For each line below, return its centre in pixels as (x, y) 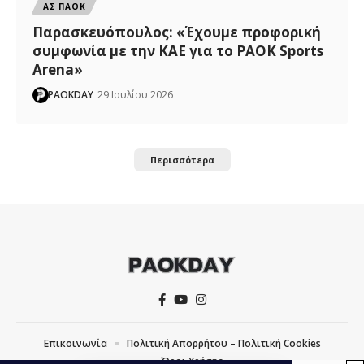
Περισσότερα (182, 159)
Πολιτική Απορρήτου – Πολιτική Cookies (223, 343)
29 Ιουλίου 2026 (136, 94)
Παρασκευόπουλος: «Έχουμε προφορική (177, 32)
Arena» (58, 69)
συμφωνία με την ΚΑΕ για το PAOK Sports (178, 50)
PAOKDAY (71, 94)
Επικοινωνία (75, 343)
